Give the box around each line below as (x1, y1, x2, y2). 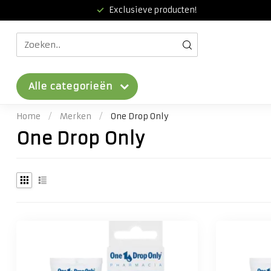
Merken (60, 111, 91, 122)
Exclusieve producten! (108, 5, 197, 15)
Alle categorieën (28, 80, 115, 92)
